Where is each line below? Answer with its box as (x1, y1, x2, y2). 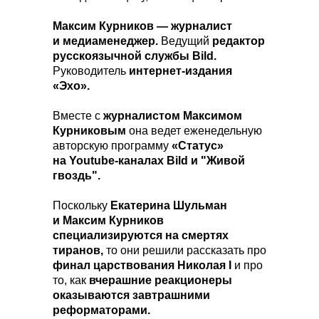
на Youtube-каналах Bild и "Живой (53, 155, 245, 167)
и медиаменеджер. (53, 35, 161, 47)
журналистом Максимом (103, 110, 242, 122)
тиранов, (53, 244, 103, 256)
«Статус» (172, 140, 224, 152)
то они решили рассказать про (103, 244, 266, 256)
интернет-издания (129, 65, 232, 77)
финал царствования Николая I (53, 259, 231, 271)
